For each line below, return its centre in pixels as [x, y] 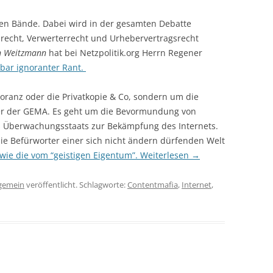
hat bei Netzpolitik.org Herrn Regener [124, 52]
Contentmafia [153, 184]
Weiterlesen [166, 155]
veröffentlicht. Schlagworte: [76, 184]
